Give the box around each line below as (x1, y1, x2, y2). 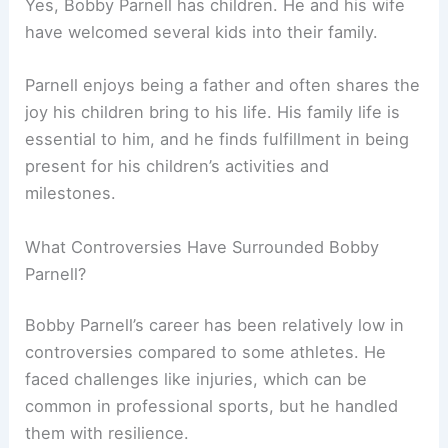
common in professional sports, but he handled (25, 396, 399, 417)
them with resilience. (25, 423, 190, 444)
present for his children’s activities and (25, 156, 330, 177)
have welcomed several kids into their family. (25, 22, 379, 43)
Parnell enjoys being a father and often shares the (25, 75, 421, 96)
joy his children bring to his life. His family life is (25, 102, 401, 123)
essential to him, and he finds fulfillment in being (25, 129, 410, 150)
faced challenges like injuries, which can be (25, 369, 368, 390)
